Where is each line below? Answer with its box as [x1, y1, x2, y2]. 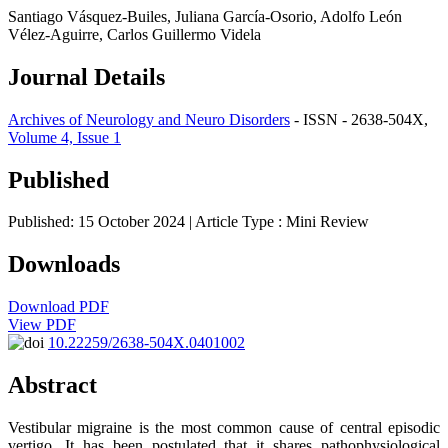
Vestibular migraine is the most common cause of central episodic [8, 419, 440, 437]
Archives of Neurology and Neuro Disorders [8, 110, 290, 128]
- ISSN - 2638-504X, [290, 110, 428, 128]
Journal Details [8, 63, 165, 90]
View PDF [8, 316, 76, 334]
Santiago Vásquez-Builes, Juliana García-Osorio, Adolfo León [8, 7, 402, 25]
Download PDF [8, 298, 109, 316]
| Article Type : [189, 213, 286, 231]
